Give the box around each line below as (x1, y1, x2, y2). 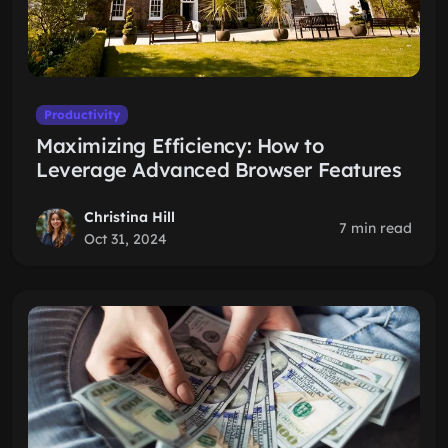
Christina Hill (84, 208, 175, 226)
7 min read (339, 219, 412, 237)
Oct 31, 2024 (84, 230, 167, 248)
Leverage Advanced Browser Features (36, 157, 402, 182)
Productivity (43, 107, 120, 122)
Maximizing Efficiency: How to (36, 133, 324, 158)
